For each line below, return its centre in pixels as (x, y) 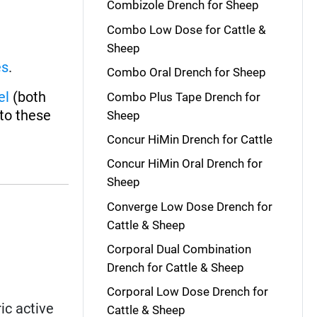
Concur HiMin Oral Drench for (184, 164)
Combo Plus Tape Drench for (183, 97)
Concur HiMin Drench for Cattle (189, 139)
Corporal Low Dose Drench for (187, 292)
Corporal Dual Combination (179, 249)
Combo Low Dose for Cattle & (186, 29)
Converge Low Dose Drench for (189, 206)
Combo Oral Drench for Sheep (186, 73)
